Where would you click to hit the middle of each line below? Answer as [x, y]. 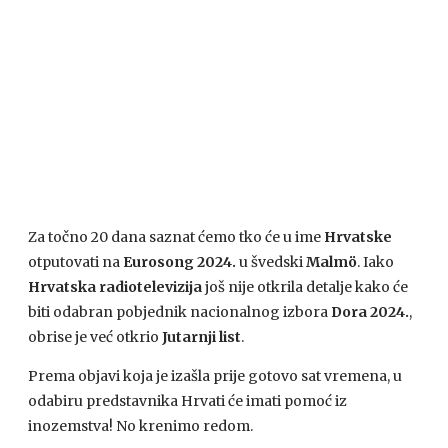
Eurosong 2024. [179, 262]
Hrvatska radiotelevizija [115, 287]
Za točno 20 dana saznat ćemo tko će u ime [176, 237]
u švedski [271, 262]
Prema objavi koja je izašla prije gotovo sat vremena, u [215, 376]
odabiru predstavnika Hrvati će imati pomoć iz [187, 401]
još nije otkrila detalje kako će [305, 287]
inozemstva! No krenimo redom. [140, 426]
